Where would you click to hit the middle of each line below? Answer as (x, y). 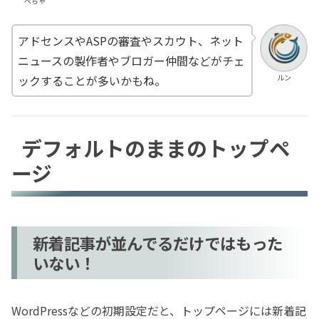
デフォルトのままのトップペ (156, 147)
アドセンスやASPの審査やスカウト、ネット (131, 41)
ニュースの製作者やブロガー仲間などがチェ (131, 61)
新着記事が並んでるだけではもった (158, 242)
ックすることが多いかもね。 (92, 81)
